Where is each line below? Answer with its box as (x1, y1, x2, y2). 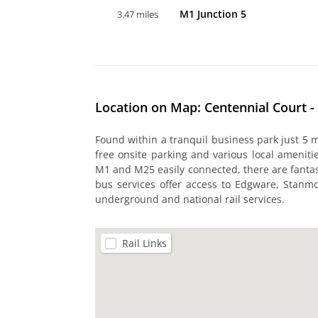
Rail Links (122, 236, 167, 250)
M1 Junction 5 (180, 6, 246, 21)
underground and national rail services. (95, 192, 285, 206)
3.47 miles (117, 7, 158, 21)
